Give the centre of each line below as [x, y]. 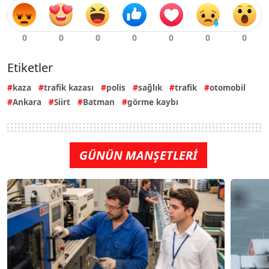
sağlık [150, 87]
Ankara [27, 101]
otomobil [228, 87]
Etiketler [30, 67]
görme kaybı [153, 101]
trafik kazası [69, 87]
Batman [99, 101]
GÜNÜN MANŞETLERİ [138, 155]
